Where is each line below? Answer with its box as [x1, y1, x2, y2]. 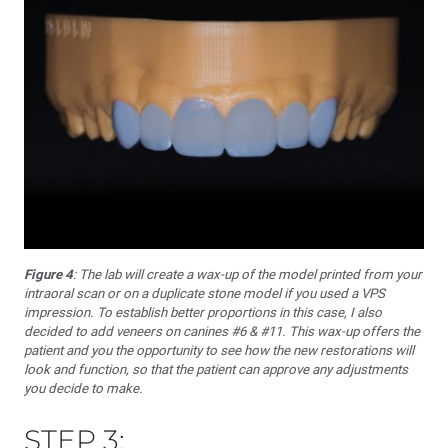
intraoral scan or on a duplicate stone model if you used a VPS [24, 286, 385, 301]
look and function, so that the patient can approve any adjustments [24, 362, 408, 377]
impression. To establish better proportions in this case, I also [24, 305, 382, 320]
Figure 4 [24, 267, 73, 282]
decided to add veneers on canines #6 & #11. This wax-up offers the [24, 324, 420, 339]
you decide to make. [24, 381, 143, 396]
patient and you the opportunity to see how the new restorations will [24, 343, 414, 358]
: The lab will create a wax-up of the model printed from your [73, 267, 422, 282]
